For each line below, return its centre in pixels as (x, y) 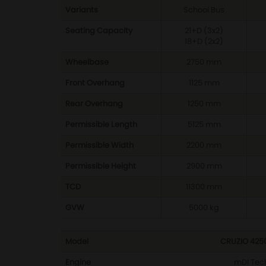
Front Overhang (95, 83)
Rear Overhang (94, 104)
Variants (82, 10)
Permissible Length (101, 124)
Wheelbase (87, 62)
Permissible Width (99, 145)
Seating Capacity (99, 31)
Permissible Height (101, 166)
